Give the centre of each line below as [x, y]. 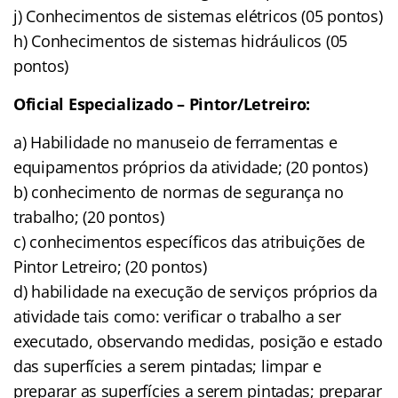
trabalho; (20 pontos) [89, 216]
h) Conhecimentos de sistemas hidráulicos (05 [181, 40]
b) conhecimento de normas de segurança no [179, 191]
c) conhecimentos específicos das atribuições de [189, 241]
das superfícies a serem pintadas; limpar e [167, 366]
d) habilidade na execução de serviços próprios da [195, 291]
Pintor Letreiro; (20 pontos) [110, 266]
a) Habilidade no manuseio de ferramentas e [175, 142]
